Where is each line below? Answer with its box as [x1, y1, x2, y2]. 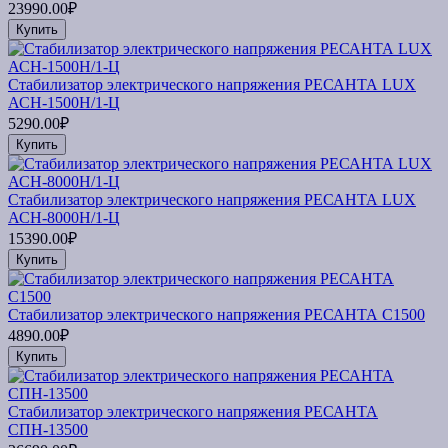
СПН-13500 [8, 420, 88, 438]
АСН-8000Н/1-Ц [8, 208, 120, 226]
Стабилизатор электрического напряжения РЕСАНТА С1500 [8, 305, 425, 323]
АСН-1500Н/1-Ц [8, 93, 120, 111]
